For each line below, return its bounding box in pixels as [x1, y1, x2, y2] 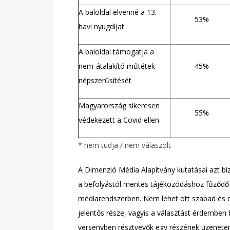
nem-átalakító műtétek [79, 61, 155, 71]
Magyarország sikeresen [79, 101, 160, 110]
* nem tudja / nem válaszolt [78, 140, 171, 150]
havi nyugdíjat [79, 22, 124, 31]
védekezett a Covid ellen [79, 115, 159, 125]
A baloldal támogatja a [79, 47, 154, 56]
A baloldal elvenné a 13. [79, 7, 157, 17]
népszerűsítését [79, 75, 131, 85]
